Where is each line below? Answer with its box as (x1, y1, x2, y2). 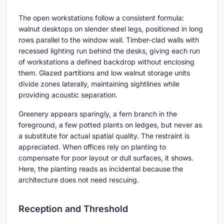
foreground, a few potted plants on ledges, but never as (18, 120, 202, 129)
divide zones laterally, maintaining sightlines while (18, 79, 179, 88)
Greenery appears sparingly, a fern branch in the (18, 109, 177, 118)
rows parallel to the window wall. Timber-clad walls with (18, 35, 199, 44)
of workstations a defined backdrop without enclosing (18, 57, 194, 66)
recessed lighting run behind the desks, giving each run (18, 46, 200, 55)
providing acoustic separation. (18, 90, 117, 99)
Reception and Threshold (18, 203, 128, 214)
